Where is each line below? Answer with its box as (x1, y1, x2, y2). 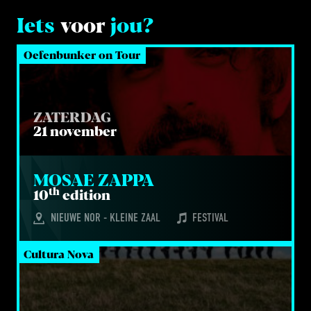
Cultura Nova (24, 249, 94, 260)
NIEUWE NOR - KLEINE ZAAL (51, 212, 160, 224)
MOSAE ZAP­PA (33, 171, 154, 190)
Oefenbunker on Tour (24, 49, 140, 61)
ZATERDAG (33, 110, 111, 125)
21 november (33, 124, 117, 139)
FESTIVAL (192, 212, 228, 224)
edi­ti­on (60, 188, 110, 203)
